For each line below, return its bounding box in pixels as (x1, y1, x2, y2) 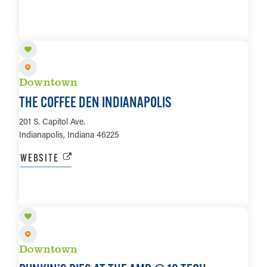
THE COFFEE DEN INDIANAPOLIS (19, 93, 172, 111)
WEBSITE (20, 151, 59, 165)
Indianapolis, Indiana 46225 (19, 129, 119, 141)
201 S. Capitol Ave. (19, 116, 85, 128)
